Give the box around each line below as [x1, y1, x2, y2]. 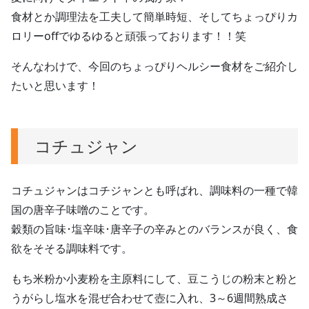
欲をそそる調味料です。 [11, 240, 132, 256]
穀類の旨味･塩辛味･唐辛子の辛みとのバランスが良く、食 [11, 221, 298, 237]
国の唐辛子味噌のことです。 [11, 201, 154, 217]
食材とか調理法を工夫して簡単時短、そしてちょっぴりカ [11, 8, 298, 24]
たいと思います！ [11, 77, 99, 93]
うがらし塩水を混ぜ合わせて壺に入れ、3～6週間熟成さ [11, 290, 288, 306]
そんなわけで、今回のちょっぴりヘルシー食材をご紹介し [11, 58, 298, 74]
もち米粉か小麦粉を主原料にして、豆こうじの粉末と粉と [11, 270, 298, 286]
